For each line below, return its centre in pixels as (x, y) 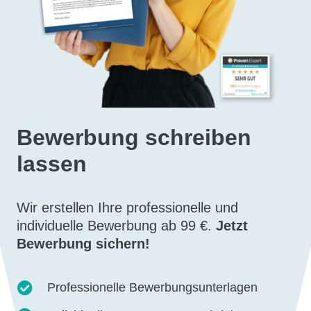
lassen (52, 163)
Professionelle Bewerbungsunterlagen (152, 288)
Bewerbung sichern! (83, 243)
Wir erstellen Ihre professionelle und (127, 207)
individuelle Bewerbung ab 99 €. (116, 225)
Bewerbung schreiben (134, 137)
